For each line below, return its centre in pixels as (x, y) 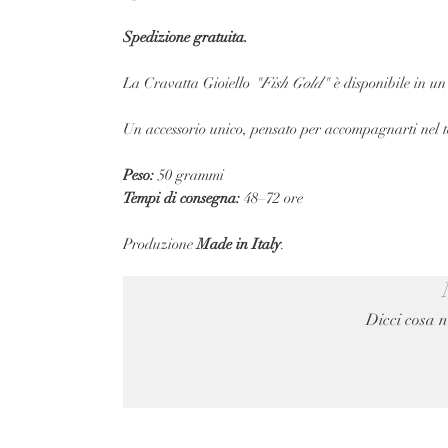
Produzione (160, 244)
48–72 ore (271, 198)
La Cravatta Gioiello (188, 83)
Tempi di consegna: (181, 198)
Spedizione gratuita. (185, 37)
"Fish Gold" (293, 83)
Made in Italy (239, 244)
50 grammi (189, 175)
